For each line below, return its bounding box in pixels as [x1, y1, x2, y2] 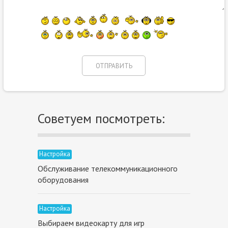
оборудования [37, 175, 89, 185]
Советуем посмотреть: [37, 110, 165, 127]
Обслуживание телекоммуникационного [37, 163, 178, 174]
